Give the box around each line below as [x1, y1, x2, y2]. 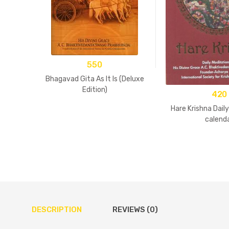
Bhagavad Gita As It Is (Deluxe [45, 74, 144, 83]
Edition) [82, 85, 107, 94]
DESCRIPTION [32, 204, 82, 214]
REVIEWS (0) [112, 204, 158, 214]
